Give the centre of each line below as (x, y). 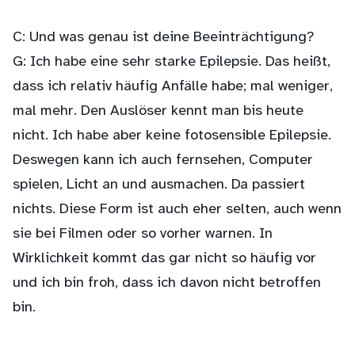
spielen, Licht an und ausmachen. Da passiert (159, 185)
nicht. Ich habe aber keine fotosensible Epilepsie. (172, 136)
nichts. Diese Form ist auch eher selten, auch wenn (177, 210)
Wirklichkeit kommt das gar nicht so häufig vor (164, 259)
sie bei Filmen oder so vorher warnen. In (143, 234)
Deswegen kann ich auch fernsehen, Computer (163, 160)
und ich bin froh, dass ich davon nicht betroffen (167, 283)
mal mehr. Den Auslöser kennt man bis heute (158, 111)
